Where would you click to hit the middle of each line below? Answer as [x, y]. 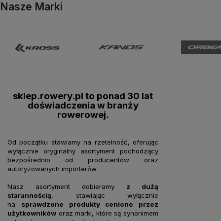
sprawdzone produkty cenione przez [90, 204]
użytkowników [32, 213]
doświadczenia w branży [83, 105]
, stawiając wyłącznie [105, 195]
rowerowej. [83, 114]
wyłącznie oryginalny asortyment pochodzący [83, 151]
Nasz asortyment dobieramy [67, 186]
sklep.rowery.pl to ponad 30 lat [83, 96]
